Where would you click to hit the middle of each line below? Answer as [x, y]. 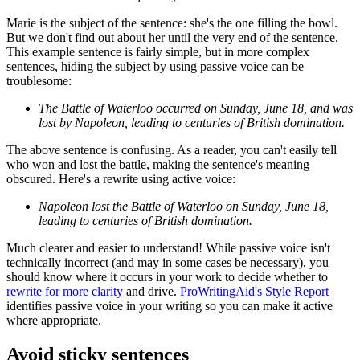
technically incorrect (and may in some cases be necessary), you [168, 263]
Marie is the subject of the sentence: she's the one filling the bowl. [172, 23]
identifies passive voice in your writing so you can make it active [170, 306]
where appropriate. [54, 321]
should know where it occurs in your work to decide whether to [167, 277]
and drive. [151, 292]
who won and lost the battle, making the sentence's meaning [158, 165]
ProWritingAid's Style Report [254, 292]
